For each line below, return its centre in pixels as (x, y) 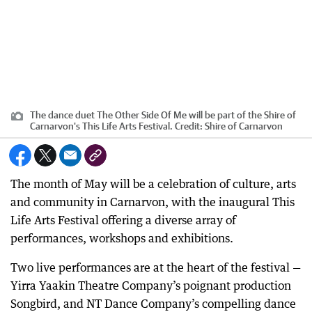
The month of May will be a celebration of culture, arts (153, 184)
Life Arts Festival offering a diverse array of (123, 220)
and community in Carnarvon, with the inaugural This (153, 202)
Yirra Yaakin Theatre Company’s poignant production (151, 286)
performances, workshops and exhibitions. (122, 238)
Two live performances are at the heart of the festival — (156, 267)
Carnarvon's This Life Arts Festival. (101, 126)
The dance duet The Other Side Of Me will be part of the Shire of (163, 115)
